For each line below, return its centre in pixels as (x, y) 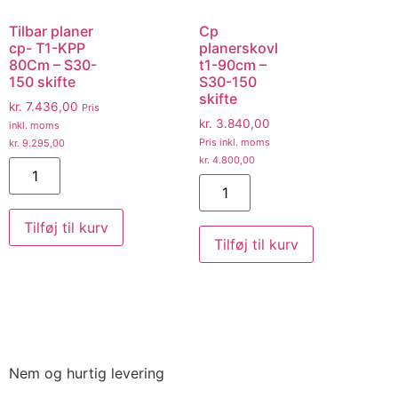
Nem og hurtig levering (87, 373)
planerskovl (239, 48)
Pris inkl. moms (235, 143)
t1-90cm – (233, 65)
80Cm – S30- (53, 65)
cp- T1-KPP (47, 48)
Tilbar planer (51, 32)
